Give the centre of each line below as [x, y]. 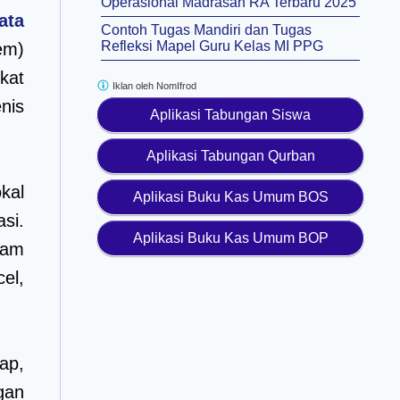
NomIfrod [176, 86]
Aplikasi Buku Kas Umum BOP [230, 238]
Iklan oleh [133, 86]
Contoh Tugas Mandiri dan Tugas [206, 30]
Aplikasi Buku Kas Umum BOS [230, 197]
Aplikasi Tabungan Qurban [230, 156]
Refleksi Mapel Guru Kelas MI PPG [212, 46]
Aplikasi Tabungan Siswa [230, 115]
